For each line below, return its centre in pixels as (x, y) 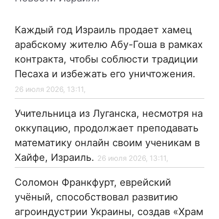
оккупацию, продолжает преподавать (107, 128)
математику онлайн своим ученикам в (107, 143)
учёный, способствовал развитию (96, 197)
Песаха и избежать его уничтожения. (105, 74)
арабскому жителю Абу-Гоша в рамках (109, 45)
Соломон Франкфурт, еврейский (93, 183)
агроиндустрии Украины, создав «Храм (109, 212)
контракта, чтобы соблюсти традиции (106, 59)
